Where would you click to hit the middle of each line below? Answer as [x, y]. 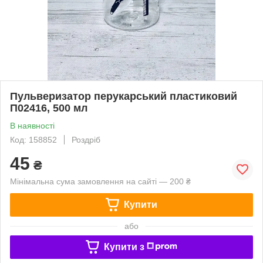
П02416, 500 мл [49, 108]
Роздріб [86, 139]
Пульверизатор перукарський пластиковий [124, 96]
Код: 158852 [33, 139]
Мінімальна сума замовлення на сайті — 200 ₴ [100, 181]
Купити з [124, 247]
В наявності [32, 125]
